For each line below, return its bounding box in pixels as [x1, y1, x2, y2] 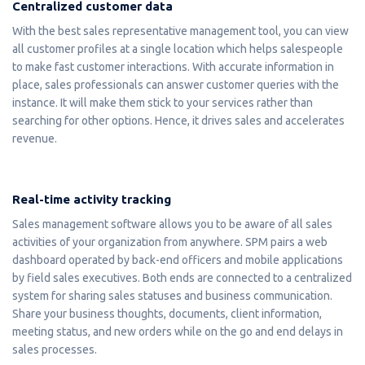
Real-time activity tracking [12, 191, 171, 206]
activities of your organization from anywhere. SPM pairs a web [12, 235, 328, 248]
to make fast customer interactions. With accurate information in [12, 59, 334, 73]
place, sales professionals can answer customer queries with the [12, 77, 339, 91]
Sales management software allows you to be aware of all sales [12, 217, 332, 231]
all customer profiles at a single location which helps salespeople [12, 42, 343, 55]
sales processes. [12, 342, 97, 356]
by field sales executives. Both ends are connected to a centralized [12, 270, 352, 284]
